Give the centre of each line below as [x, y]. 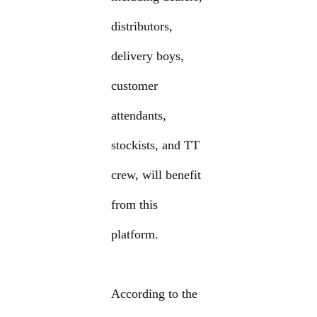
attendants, [139, 116]
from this [135, 205]
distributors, [142, 27]
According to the [155, 294]
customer [135, 86]
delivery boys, [148, 56]
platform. [135, 235]
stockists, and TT [156, 145]
